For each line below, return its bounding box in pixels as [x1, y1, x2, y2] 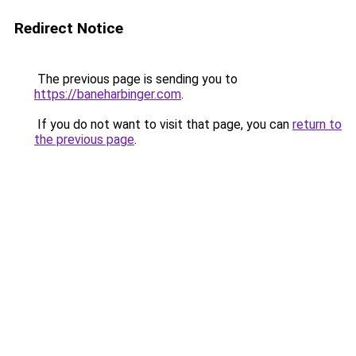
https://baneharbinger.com [34, 87, 181, 102]
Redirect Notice [14, 19, 123, 37]
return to [292, 117, 342, 132]
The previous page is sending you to [34, 72, 238, 87]
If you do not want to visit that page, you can [34, 117, 292, 132]
